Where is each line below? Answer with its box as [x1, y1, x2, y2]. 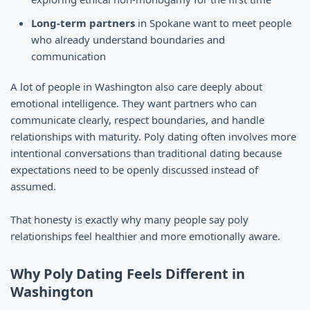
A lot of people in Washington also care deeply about [10, 79, 262, 93]
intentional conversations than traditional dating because [10, 145, 282, 160]
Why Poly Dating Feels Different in [10, 264, 245, 283]
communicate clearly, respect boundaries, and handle [10, 112, 264, 127]
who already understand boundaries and [31, 32, 225, 46]
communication [31, 48, 106, 63]
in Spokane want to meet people [135, 15, 291, 30]
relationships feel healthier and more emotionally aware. [10, 228, 280, 243]
